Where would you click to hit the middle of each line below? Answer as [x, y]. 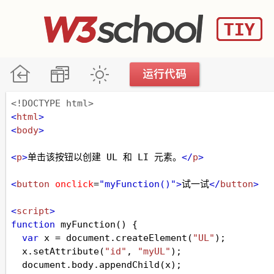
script [33, 211]
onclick [74, 184]
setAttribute [66, 251]
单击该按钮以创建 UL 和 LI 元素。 [105, 157]
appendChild [129, 265]
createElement [151, 238]
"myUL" [154, 251]
